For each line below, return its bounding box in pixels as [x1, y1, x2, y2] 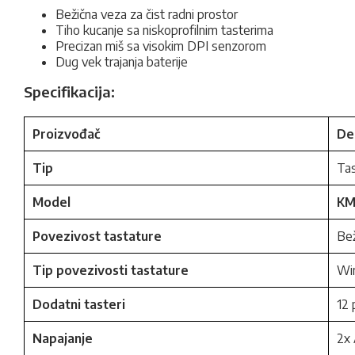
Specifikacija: [24, 82, 115, 101]
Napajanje [32, 330, 93, 346]
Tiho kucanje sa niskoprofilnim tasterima [55, 22, 273, 38]
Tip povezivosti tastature [32, 262, 189, 278]
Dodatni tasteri [32, 296, 125, 312]
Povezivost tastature [32, 228, 162, 244]
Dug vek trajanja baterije [55, 54, 188, 70]
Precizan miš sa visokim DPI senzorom [55, 38, 266, 54]
